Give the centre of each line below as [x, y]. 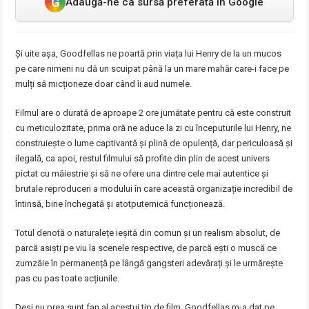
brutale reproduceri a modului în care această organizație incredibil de [154, 189]
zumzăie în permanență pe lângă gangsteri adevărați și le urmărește [149, 263]
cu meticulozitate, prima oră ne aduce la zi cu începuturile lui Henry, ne [153, 128]
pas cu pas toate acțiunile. [68, 278]
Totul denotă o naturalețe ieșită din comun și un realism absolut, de [148, 233]
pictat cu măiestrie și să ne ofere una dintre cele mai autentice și [142, 173]
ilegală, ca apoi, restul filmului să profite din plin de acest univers [143, 158]
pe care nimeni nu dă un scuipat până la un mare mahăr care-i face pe [152, 69]
